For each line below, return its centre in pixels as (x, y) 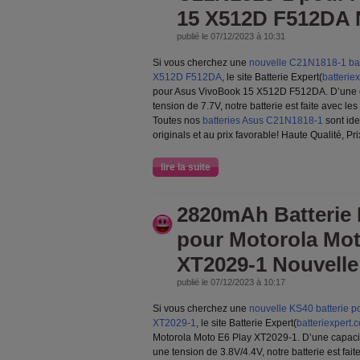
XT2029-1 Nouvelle (268, 264)
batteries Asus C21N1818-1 (263, 121)
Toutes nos (178, 121)
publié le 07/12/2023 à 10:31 (231, 36)
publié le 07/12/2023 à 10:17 (231, 282)
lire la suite (186, 167)
